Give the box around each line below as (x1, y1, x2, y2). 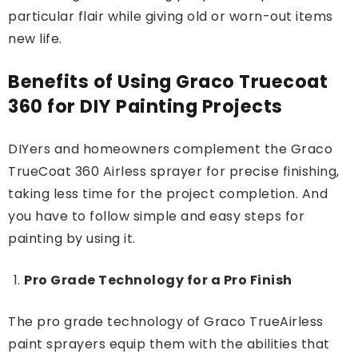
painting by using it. (8, 229, 139, 248)
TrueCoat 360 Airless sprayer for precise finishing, (8, 162, 340, 181)
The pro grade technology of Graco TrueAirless (8, 312, 324, 331)
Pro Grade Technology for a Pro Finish (24, 271, 292, 289)
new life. (8, 30, 62, 48)
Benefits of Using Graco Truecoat (8, 69, 328, 94)
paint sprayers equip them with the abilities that (8, 335, 330, 353)
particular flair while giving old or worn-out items (8, 7, 333, 26)
